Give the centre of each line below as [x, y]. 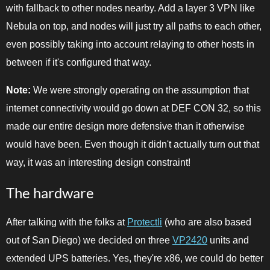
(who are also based [207, 222]
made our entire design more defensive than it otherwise [125, 127]
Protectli [145, 222]
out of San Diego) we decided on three [89, 240]
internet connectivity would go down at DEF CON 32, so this [133, 108]
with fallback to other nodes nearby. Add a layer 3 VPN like [130, 8]
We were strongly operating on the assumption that [140, 90]
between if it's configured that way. [79, 63]
